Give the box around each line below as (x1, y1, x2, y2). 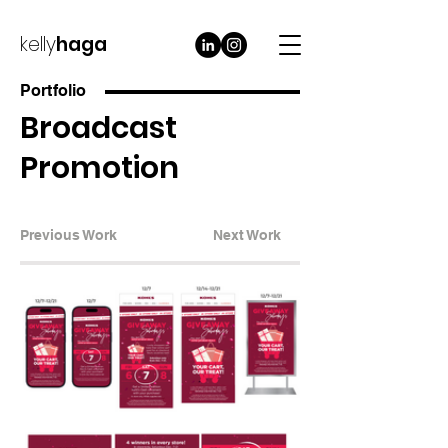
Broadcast (20, 107, 177, 149)
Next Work (213, 227, 281, 243)
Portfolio (20, 81, 87, 100)
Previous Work (20, 227, 117, 243)
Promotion (20, 147, 179, 189)
